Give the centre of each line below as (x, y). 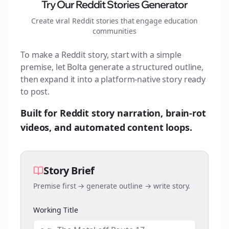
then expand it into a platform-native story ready (113, 79)
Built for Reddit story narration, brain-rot (113, 113)
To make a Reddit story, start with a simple (101, 55)
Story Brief (69, 170)
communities (114, 31)
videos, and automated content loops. (106, 127)
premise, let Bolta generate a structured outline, (112, 67)
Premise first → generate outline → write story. (112, 186)
